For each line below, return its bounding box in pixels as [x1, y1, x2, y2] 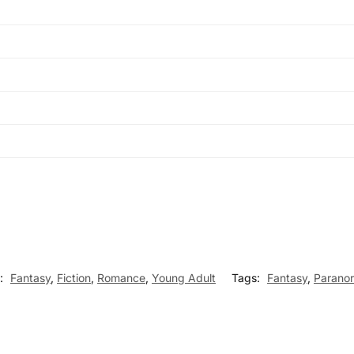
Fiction [57, 271, 91, 285]
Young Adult [152, 271, 216, 285]
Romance [97, 271, 145, 285]
